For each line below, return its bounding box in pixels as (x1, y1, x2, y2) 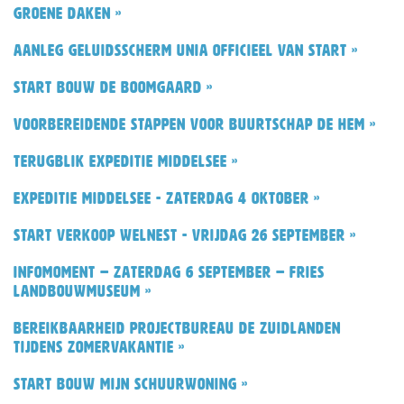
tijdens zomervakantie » (14, 338, 185, 356)
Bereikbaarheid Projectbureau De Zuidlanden (14, 319, 341, 337)
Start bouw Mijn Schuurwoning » (14, 375, 248, 393)
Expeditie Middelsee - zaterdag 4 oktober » (14, 189, 320, 207)
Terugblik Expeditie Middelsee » (14, 152, 238, 170)
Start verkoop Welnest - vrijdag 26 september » (14, 226, 356, 244)
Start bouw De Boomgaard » (14, 78, 213, 96)
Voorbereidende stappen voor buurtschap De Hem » (14, 115, 376, 133)
